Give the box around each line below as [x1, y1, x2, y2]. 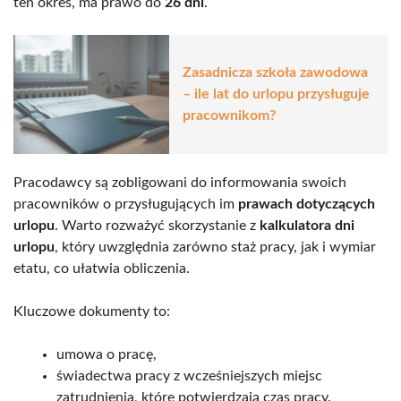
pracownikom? [183, 108, 276, 124]
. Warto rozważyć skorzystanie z [55, 218, 260, 233]
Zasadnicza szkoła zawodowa [183, 65, 368, 81]
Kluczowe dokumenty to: [13, 303, 170, 319]
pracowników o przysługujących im [13, 196, 238, 211]
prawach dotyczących [238, 196, 375, 211]
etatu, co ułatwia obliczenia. [13, 260, 190, 276]
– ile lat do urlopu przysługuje [183, 87, 370, 102]
